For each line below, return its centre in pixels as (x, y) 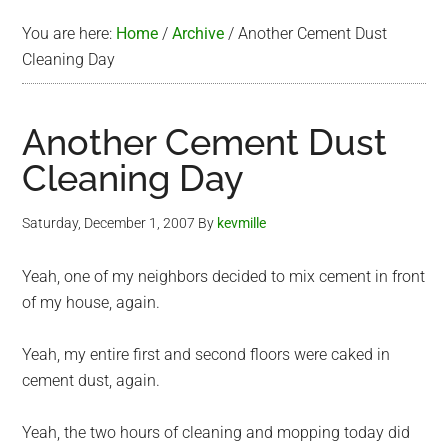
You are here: (69, 33)
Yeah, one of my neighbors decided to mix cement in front (224, 276)
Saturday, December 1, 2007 (109, 223)
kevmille (242, 223)
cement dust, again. (91, 380)
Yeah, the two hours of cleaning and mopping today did (216, 432)
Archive (198, 33)
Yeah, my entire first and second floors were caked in (206, 354)
